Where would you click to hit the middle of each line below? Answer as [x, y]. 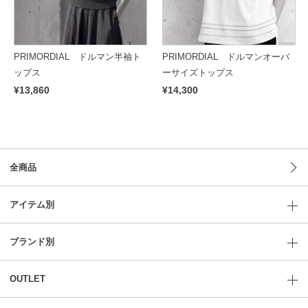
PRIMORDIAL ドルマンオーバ [226, 56]
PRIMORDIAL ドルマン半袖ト [77, 56]
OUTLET [27, 278]
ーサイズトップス [198, 72]
